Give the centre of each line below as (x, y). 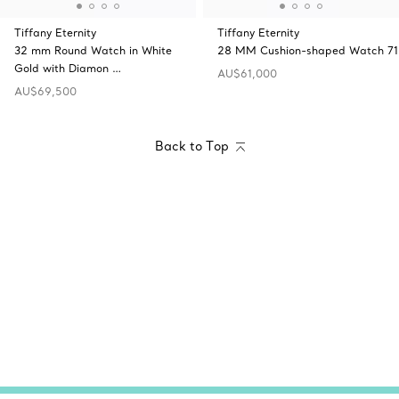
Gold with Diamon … (68, 68)
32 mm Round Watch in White (93, 50)
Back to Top (191, 146)
